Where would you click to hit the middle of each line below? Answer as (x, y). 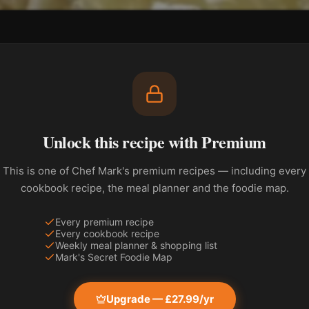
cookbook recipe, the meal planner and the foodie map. (154, 188)
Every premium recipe (104, 222)
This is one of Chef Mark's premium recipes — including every (154, 171)
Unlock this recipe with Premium (154, 142)
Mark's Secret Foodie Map (114, 257)
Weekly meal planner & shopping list (136, 245)
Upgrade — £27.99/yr (160, 299)
